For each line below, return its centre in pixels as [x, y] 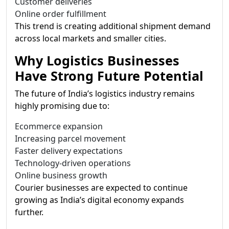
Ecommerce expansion [59, 126]
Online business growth [61, 175]
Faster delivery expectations [69, 151]
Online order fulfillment [61, 14]
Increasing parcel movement [70, 139]
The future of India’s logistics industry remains [105, 94]
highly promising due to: [62, 106]
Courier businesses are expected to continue [101, 188]
